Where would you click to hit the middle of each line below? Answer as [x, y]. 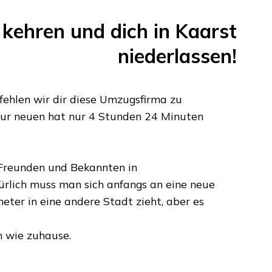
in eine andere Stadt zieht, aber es [114, 201]
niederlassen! [178, 56]
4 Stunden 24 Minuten [146, 116]
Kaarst [206, 31]
